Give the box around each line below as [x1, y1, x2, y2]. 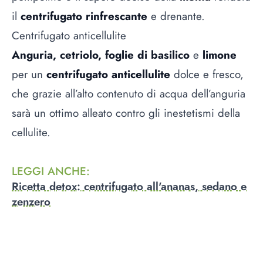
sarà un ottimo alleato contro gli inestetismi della [12, 104, 240, 121]
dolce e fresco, [170, 66, 244, 82]
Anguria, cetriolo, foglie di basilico [12, 46, 193, 63]
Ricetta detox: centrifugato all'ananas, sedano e [12, 178, 247, 195]
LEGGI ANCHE [12, 163, 86, 180]
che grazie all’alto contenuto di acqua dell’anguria [12, 85, 245, 102]
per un [12, 66, 46, 82]
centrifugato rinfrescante [21, 8, 147, 24]
